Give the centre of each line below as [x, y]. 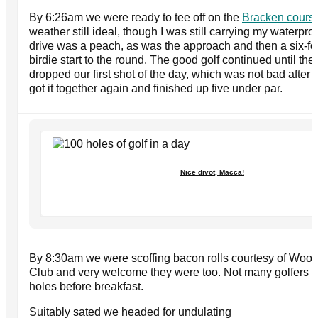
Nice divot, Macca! [212, 172]
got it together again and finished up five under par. [156, 88]
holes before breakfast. [86, 286]
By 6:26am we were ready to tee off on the [136, 17]
